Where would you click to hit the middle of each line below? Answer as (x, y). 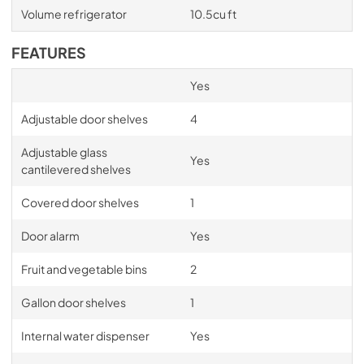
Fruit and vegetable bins (84, 269)
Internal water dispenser (85, 336)
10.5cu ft (213, 14)
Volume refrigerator (74, 14)
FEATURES (49, 53)
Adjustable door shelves (84, 119)
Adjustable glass (64, 152)
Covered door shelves (80, 202)
